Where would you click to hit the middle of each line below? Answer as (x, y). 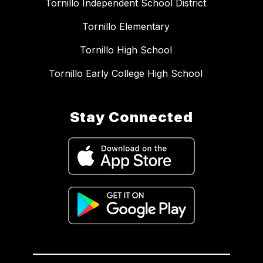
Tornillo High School (126, 50)
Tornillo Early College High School (126, 73)
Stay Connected (131, 117)
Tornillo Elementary (126, 26)
